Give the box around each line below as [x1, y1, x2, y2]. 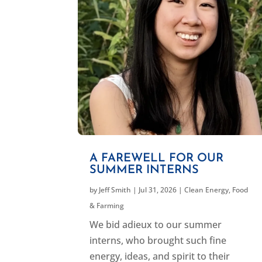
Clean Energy [184, 184, 229, 195]
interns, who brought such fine [89, 233, 227, 247]
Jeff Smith [99, 184, 132, 195]
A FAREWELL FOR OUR [89, 152, 224, 164]
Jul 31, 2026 [139, 184, 177, 195]
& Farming [89, 200, 125, 211]
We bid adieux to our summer [89, 218, 222, 231]
